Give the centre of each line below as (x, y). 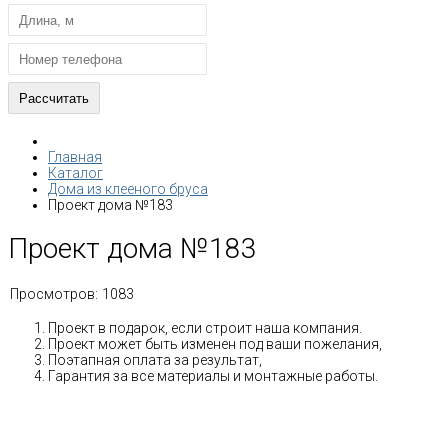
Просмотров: (54, 293)
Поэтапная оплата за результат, (155, 359)
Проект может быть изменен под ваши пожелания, (215, 343)
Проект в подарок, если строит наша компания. (205, 327)
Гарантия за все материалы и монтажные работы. (213, 375)
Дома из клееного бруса (128, 189)
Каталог (75, 173)
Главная (75, 157)
